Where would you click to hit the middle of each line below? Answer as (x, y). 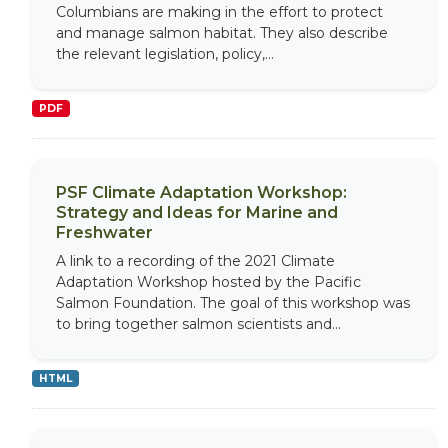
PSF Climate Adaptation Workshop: (201, 192)
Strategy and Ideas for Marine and (197, 212)
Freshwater (104, 232)
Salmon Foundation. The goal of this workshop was (233, 302)
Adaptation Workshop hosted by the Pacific (208, 281)
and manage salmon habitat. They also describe (222, 32)
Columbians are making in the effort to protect (219, 11)
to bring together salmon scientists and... (198, 323)
